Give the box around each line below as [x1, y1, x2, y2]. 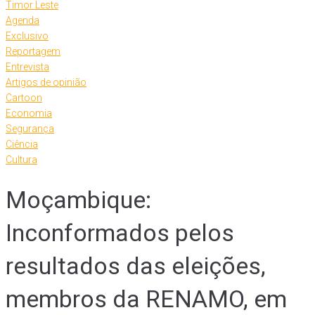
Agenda [6, 15, 39, 26]
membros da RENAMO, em [6, 284, 287, 313]
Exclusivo [6, 30, 49, 41]
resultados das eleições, [6, 251, 266, 280]
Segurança [6, 123, 54, 134]
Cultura [6, 154, 37, 165]
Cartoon [6, 92, 42, 103]
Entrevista [6, 61, 49, 72]
